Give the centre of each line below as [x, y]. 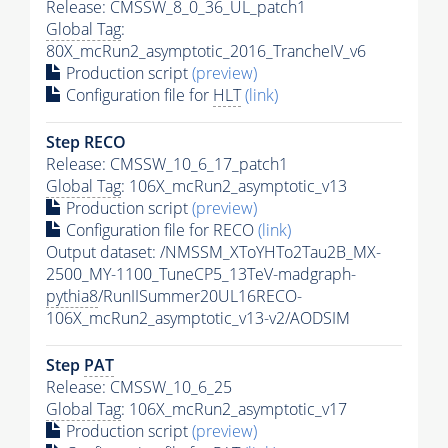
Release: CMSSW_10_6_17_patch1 [167, 163]
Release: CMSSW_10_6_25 [139, 386]
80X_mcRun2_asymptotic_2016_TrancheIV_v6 [206, 50]
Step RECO [86, 141]
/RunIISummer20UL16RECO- [200, 295]
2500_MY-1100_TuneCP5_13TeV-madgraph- [201, 273]
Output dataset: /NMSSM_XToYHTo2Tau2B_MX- [213, 251]
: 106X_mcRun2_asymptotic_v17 [234, 408]
